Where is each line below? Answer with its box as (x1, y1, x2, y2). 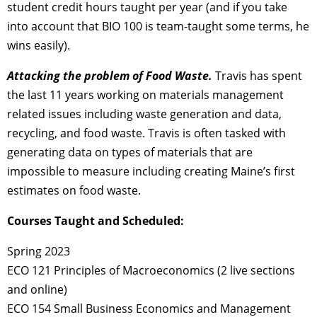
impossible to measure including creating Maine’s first (7, 163, 295, 180)
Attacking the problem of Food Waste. (7, 68, 215, 84)
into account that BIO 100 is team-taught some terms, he (7, 18, 309, 35)
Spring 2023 (7, 243, 70, 260)
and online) (7, 282, 67, 298)
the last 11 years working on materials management (7, 87, 284, 103)
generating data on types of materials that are (7, 144, 253, 161)
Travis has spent (215, 68, 302, 84)
